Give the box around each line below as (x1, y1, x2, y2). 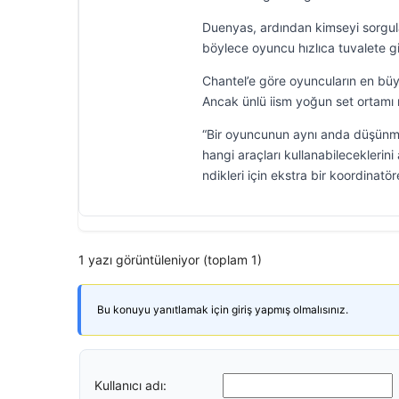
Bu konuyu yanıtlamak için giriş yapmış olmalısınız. (97, 303, 348, 316)
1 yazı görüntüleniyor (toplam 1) (78, 252, 262, 267)
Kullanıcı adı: (94, 377, 167, 393)
